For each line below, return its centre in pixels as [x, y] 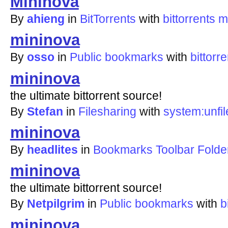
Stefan [45, 111]
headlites [52, 150]
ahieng [46, 19]
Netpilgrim [55, 204]
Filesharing [107, 111]
